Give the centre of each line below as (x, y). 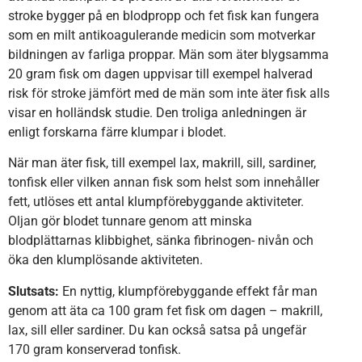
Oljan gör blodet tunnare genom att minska (130, 221)
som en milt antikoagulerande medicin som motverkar (162, 35)
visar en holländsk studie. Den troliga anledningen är (157, 113)
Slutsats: (34, 291)
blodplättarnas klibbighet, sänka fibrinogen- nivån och (161, 241)
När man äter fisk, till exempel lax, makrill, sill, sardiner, (162, 163)
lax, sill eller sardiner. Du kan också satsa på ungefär (157, 330)
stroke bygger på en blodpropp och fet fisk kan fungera (164, 16)
